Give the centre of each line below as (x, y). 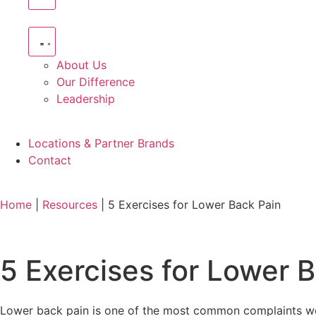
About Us (81, 65)
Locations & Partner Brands (101, 143)
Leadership (86, 99)
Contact (50, 160)
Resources (70, 205)
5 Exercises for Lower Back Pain (194, 205)
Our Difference (96, 82)
